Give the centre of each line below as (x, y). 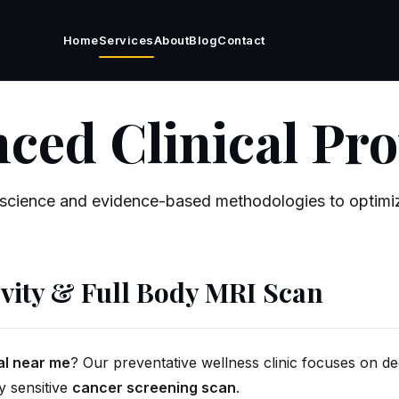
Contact (241, 40)
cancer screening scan (154, 387)
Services (126, 40)
